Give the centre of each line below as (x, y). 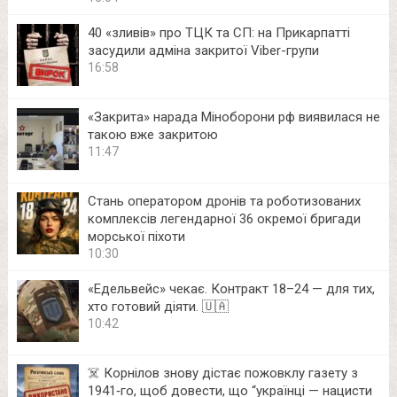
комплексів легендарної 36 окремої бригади (224, 218)
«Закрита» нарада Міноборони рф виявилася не (234, 117)
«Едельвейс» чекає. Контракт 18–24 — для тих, (231, 288)
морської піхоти (136, 236)
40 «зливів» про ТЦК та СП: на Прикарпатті (218, 32)
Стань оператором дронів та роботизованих (224, 201)
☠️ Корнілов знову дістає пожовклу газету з (222, 373)
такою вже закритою (152, 134)
